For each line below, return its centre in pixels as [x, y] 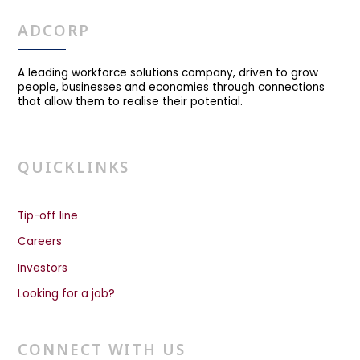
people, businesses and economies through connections [172, 88]
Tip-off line [48, 215]
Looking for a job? [67, 294]
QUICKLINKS [74, 168]
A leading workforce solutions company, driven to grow [168, 73]
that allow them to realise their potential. [131, 102]
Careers [40, 242]
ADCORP [54, 31]
